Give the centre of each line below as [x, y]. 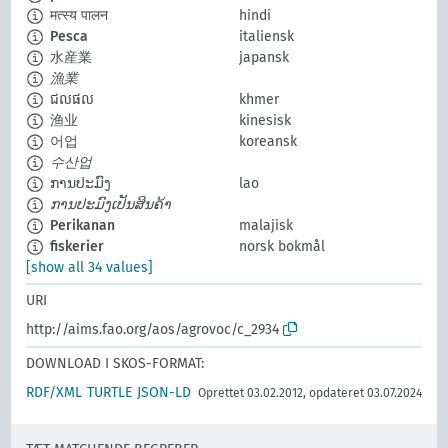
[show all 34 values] [90, 268]
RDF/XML [54, 393]
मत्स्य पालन [77, 16]
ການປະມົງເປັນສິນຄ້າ [109, 205]
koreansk [268, 142]
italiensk [266, 37]
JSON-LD [164, 393]
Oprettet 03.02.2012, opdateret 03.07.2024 [309, 393]
